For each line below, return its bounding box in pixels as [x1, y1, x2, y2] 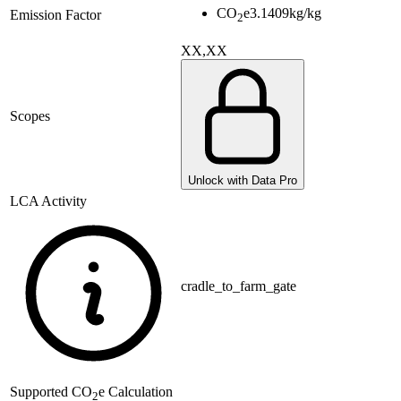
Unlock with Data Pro [188, 174, 297, 188]
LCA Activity [10, 193, 87, 209]
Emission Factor [10, 7, 101, 23]
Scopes [10, 108, 50, 124]
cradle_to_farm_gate [181, 278, 296, 294]
